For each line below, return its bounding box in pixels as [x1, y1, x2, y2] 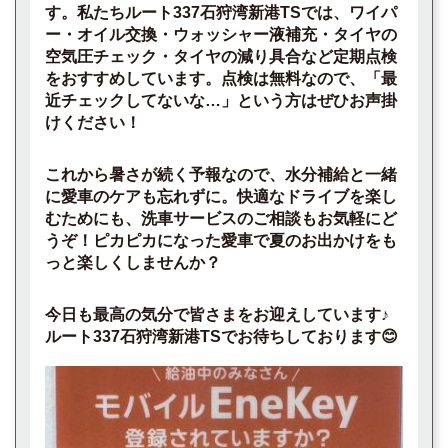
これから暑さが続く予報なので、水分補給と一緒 [45, 166, 397, 183]
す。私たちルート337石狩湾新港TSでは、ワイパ [45, 4, 397, 21]
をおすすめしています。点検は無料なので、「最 [45, 70, 397, 87]
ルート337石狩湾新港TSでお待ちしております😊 [45, 328, 398, 345]
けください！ [45, 114, 141, 131]
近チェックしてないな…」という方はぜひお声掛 [45, 92, 397, 109]
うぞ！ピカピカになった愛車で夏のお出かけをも [45, 232, 397, 249]
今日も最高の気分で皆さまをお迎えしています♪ [45, 306, 389, 323]
